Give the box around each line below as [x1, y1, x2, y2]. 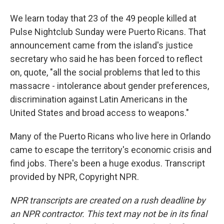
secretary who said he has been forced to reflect [10, 53, 202, 64]
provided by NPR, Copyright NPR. [10, 171, 139, 182]
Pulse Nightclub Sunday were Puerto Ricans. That [10, 26, 206, 37]
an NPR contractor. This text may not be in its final [10, 208, 207, 219]
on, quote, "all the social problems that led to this [10, 67, 200, 77]
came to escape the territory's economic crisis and [10, 144, 211, 155]
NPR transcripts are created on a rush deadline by [10, 195, 205, 205]
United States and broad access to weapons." [10, 107, 189, 118]
